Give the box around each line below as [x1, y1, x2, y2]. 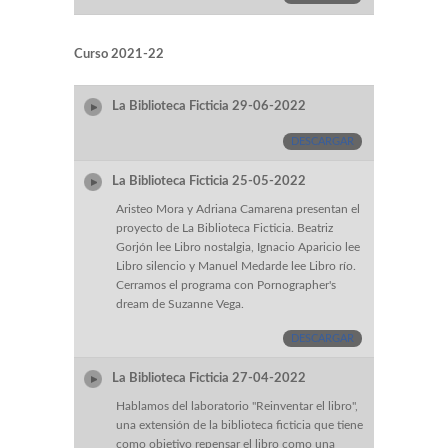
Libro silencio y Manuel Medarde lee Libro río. [116, 260, 356, 273]
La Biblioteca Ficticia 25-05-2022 [112, 174, 310, 188]
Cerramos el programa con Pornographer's [116, 279, 336, 292]
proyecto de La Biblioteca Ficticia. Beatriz [116, 222, 333, 235]
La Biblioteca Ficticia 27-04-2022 [112, 371, 310, 385]
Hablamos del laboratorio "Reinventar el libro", [116, 400, 358, 413]
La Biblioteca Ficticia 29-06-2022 [112, 99, 310, 113]
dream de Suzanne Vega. [116, 298, 244, 311]
